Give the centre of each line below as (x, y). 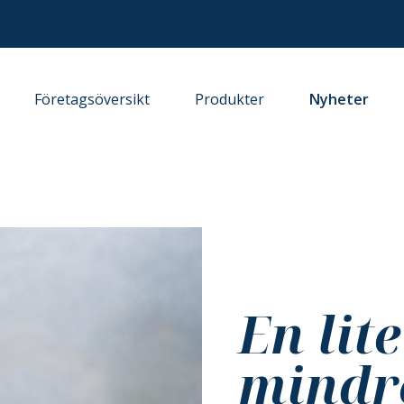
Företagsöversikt (92, 99)
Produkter (230, 99)
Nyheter (340, 99)
